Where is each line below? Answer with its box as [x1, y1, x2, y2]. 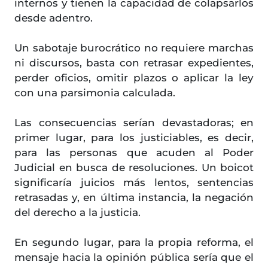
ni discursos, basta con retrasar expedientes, [14, 57, 254, 69]
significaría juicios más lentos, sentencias [14, 176, 254, 189]
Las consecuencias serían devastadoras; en [14, 117, 254, 129]
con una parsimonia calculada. [14, 87, 175, 99]
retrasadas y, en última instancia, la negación [14, 191, 254, 204]
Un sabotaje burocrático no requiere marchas [14, 42, 254, 54]
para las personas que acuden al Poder [14, 147, 254, 159]
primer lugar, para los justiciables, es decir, [14, 132, 254, 144]
